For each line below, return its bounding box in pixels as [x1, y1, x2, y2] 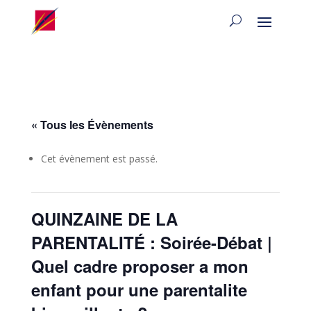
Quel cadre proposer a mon [31, 253, 249, 278]
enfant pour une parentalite [31, 277, 247, 301]
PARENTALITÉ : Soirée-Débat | [31, 230, 272, 254]
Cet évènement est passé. [40, 151, 158, 165]
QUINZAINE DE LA [31, 206, 178, 230]
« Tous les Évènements [31, 116, 153, 133]
